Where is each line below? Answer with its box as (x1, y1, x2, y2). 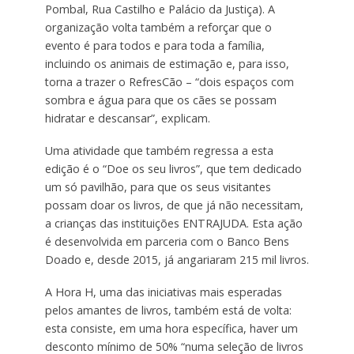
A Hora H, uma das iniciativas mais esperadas (44, 284, 282, 299)
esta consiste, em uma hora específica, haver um (44, 320, 298, 336)
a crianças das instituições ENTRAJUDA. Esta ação (44, 215, 303, 231)
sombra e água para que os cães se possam (44, 92, 277, 107)
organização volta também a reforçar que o (44, 19, 272, 35)
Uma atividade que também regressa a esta (44, 142, 273, 158)
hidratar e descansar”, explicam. (44, 110, 210, 126)
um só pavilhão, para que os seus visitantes (44, 179, 271, 194)
